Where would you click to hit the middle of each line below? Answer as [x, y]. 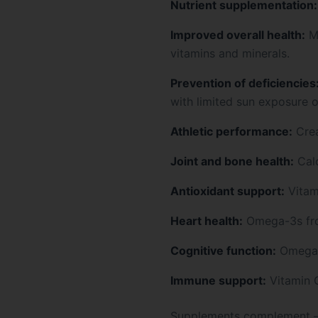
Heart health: [207, 221]
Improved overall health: [238, 35]
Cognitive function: [223, 251]
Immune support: [218, 280]
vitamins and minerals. [230, 53]
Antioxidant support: [227, 191]
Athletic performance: [231, 131]
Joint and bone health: [232, 161]
